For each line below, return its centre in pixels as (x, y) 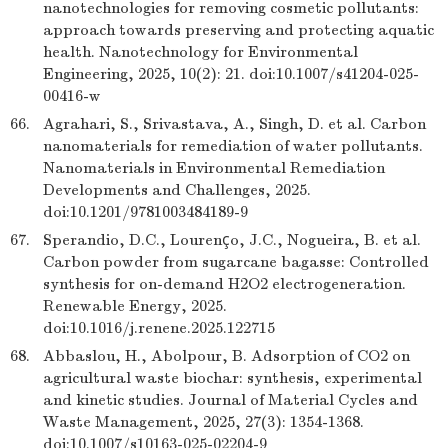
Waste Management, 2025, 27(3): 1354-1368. (203, 422)
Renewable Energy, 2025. (135, 306)
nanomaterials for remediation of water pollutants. (233, 146)
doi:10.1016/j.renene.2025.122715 (159, 328)
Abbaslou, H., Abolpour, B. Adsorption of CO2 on (226, 356)
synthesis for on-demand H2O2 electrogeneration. (224, 284)
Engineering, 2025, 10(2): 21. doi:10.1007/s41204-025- (231, 74)
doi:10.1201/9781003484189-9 (145, 212)
